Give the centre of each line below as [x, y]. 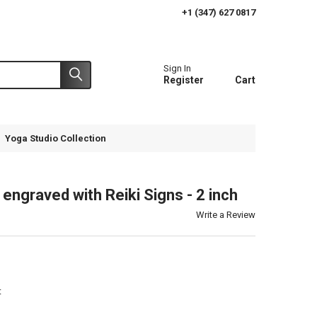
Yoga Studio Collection [55, 138]
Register [184, 80]
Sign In [178, 69]
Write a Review [226, 214]
